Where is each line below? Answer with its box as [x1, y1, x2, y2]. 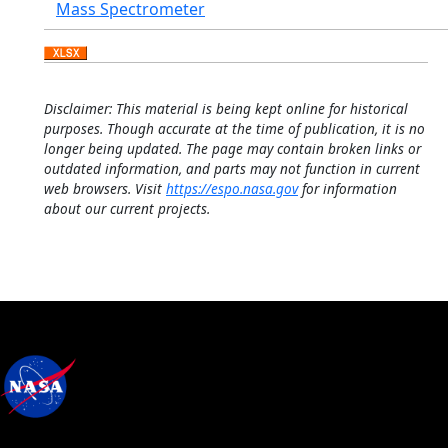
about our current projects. [44, 199, 210, 218]
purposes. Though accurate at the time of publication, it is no [44, 119, 425, 138]
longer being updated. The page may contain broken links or [44, 139, 421, 158]
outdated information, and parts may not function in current [44, 159, 420, 178]
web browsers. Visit [44, 179, 166, 198]
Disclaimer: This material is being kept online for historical [44, 99, 408, 118]
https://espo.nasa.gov [166, 179, 298, 198]
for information [298, 179, 397, 198]
